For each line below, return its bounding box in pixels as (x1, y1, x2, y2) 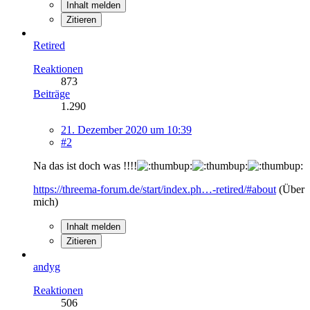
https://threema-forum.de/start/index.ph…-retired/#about (33, 183, 276, 195)
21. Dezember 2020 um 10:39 (61, 123, 192, 136)
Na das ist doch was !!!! (33, 159, 137, 172)
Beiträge (33, 87, 70, 100)
